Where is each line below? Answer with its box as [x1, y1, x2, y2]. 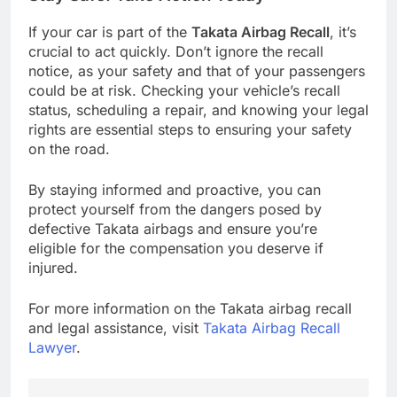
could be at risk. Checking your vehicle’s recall [28, 81, 340, 99]
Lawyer [28, 338, 76, 356]
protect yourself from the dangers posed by [28, 199, 322, 218]
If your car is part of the [28, 22, 191, 41]
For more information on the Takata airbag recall [28, 299, 352, 317]
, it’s [330, 22, 356, 41]
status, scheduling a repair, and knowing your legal [28, 100, 369, 119]
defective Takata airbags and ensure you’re [28, 219, 317, 237]
